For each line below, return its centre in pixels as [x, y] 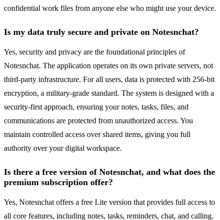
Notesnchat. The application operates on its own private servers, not [109, 66]
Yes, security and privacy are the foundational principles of [95, 52]
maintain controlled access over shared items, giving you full [97, 135]
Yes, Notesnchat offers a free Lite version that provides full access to [110, 202]
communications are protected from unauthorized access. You [98, 121]
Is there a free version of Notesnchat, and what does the [110, 172]
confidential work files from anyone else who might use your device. [110, 8]
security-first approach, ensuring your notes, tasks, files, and [96, 107]
